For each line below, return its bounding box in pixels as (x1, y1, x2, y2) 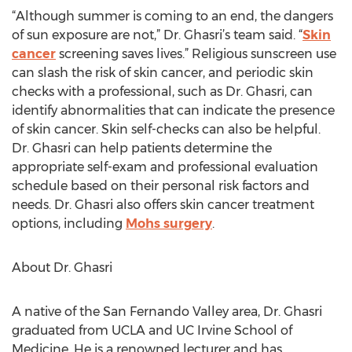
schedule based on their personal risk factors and (12, 178, 310, 193)
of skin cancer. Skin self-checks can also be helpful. (12, 122, 321, 137)
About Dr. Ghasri (12, 260, 112, 275)
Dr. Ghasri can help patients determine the (12, 141, 272, 156)
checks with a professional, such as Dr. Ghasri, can (12, 84, 313, 99)
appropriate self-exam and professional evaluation (12, 159, 318, 174)
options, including (12, 216, 126, 231)
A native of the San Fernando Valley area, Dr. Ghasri (12, 304, 322, 319)
